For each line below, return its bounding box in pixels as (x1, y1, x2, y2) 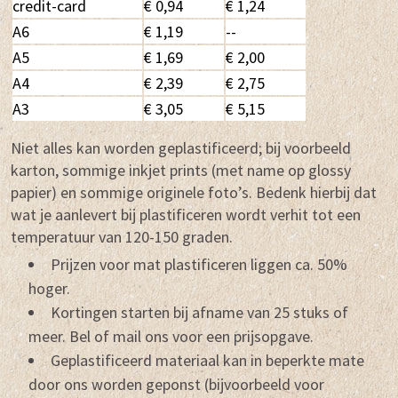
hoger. (28, 278, 70, 299)
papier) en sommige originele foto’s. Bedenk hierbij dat (11, 182, 377, 203)
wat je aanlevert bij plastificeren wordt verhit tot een (11, 204, 361, 226)
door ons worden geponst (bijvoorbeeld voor (28, 374, 324, 395)
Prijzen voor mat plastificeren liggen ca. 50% (51, 254, 347, 275)
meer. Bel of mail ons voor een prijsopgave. (28, 326, 314, 347)
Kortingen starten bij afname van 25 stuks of (51, 302, 348, 323)
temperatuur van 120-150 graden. (11, 227, 233, 248)
